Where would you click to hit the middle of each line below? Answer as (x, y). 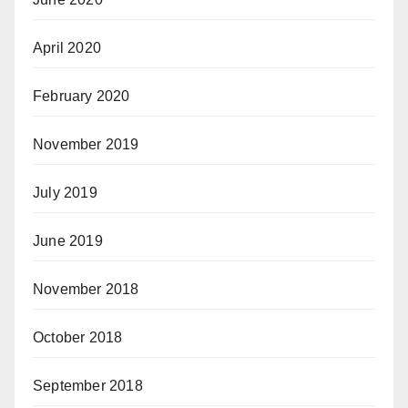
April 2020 (67, 47)
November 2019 (86, 144)
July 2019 (65, 192)
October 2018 (78, 337)
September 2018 (88, 385)
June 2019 (68, 240)
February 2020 (82, 96)
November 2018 (86, 289)
